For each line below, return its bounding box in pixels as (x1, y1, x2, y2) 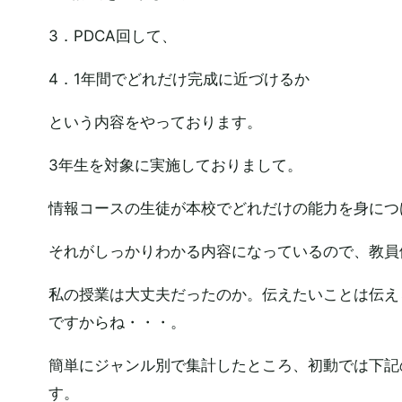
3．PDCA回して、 (48, 27, 177, 45)
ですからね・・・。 (48, 313, 186, 331)
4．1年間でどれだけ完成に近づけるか (48, 70, 310, 88)
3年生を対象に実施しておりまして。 (48, 156, 302, 174)
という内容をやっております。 (48, 113, 262, 131)
